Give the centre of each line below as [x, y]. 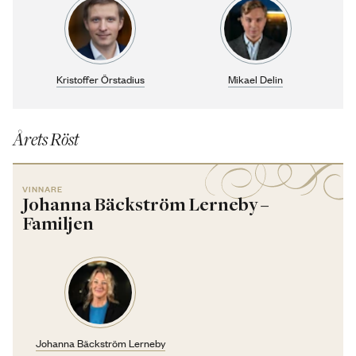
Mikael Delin [256, 79]
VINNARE [43, 189]
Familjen [58, 225]
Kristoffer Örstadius [100, 79]
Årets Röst [46, 141]
